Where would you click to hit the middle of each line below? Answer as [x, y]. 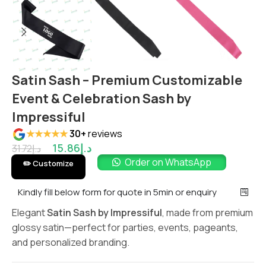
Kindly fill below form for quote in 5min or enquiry [117, 192]
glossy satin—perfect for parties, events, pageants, [125, 227]
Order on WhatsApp [168, 162]
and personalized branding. [71, 242]
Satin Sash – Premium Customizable [127, 80]
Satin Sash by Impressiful [104, 212]
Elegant [29, 212]
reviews [105, 134]
